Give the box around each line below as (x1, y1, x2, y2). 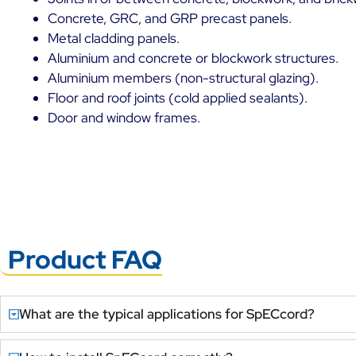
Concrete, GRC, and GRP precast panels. (48, 9, 292, 27)
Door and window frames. (48, 108, 200, 126)
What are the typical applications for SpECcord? (19, 304, 315, 323)
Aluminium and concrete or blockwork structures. (48, 48, 339, 67)
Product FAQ (8, 242, 162, 277)
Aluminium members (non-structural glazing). (48, 68, 319, 87)
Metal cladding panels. (48, 29, 180, 47)
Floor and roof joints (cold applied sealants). (48, 88, 308, 106)
